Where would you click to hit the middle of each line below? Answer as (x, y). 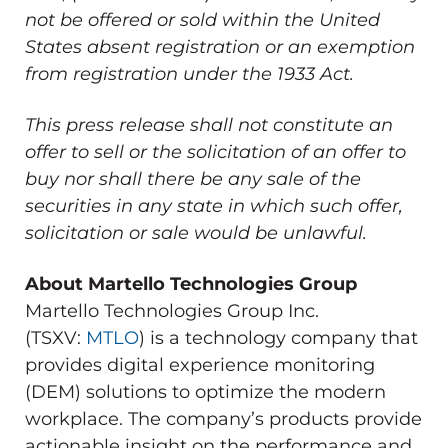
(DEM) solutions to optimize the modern (205, 391)
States (53, 46)
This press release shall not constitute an (209, 124)
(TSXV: (55, 337)
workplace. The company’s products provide (223, 418)
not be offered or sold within (154, 19)
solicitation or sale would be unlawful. (196, 232)
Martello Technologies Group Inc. (172, 310)
